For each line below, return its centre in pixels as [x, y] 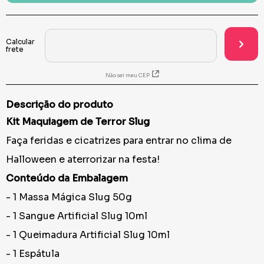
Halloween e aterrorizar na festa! [83, 159]
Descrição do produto [60, 105]
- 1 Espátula [33, 254]
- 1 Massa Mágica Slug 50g [69, 197]
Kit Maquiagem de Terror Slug [78, 122]
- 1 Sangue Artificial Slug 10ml [77, 216]
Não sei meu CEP [127, 75]
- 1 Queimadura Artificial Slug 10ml [88, 235]
